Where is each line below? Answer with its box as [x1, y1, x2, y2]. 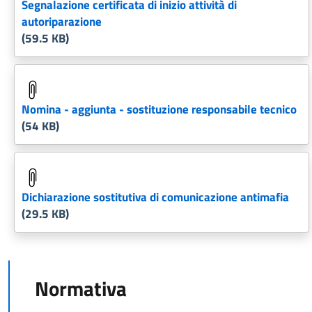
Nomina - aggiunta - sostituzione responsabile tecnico [22, 100, 297, 118]
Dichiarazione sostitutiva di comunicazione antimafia [22, 188, 289, 206]
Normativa [34, 273, 127, 304]
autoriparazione [22, 13, 102, 31]
